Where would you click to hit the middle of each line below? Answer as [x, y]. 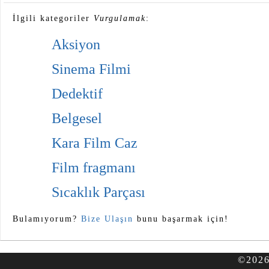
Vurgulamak [120, 18]
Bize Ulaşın [107, 219]
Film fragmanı [94, 168]
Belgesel [77, 119]
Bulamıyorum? [47, 219]
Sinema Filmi [91, 69]
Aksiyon [76, 45]
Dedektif [77, 94]
